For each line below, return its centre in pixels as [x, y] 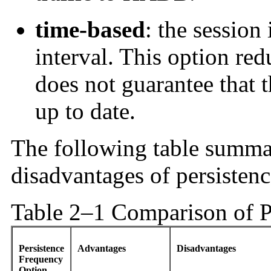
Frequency [41, 259]
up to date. [85, 111]
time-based [90, 29]
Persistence [41, 248]
